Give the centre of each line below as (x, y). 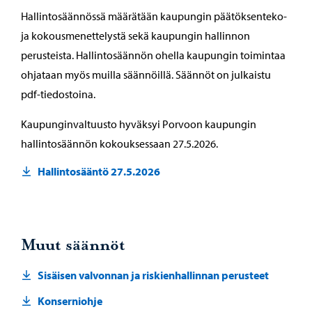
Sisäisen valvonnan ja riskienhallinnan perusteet (153, 275)
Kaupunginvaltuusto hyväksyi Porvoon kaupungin (139, 124)
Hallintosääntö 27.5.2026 (99, 171)
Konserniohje (70, 301)
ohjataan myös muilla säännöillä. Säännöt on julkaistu (146, 75)
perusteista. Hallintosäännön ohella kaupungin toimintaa (153, 55)
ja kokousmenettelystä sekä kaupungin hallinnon (135, 36)
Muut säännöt (73, 245)
